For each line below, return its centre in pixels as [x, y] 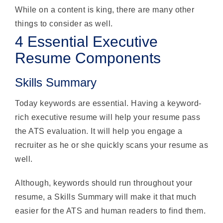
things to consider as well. [64, 23]
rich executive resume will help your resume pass [108, 117]
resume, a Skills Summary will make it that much [106, 197]
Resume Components [88, 58]
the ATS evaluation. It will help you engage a [99, 131]
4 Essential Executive [86, 41]
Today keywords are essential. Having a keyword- [108, 103]
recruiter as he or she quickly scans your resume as [112, 145]
